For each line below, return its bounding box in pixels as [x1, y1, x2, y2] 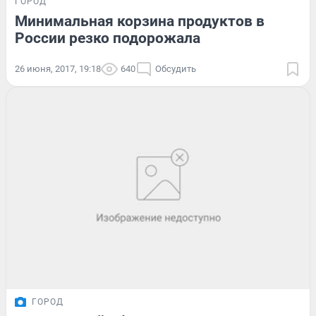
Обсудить [155, 63, 196, 74]
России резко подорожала [15, 29, 200, 47]
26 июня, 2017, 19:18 [15, 63, 101, 74]
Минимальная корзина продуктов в [15, 12, 265, 30]
